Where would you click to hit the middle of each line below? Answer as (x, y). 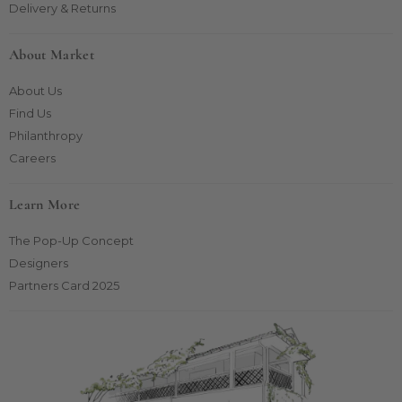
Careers (32, 157)
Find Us (30, 113)
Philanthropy (46, 135)
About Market (52, 54)
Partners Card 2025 (64, 285)
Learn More (45, 204)
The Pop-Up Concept (71, 240)
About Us (35, 90)
